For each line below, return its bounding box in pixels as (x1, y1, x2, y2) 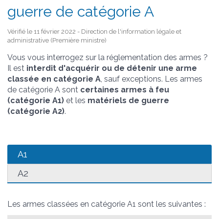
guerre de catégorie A (7, 2, 154, 20)
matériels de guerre (88, 95, 169, 105)
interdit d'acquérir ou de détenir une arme (26, 63, 197, 73)
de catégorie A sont (7, 85, 80, 94)
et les (64, 95, 88, 105)
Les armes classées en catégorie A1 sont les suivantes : (7, 199, 206, 209)
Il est (7, 63, 26, 73)
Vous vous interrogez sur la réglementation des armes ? (7, 52, 208, 62)
